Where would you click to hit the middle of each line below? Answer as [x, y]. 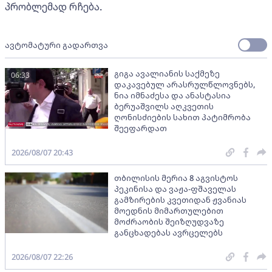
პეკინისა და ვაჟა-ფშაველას [175, 189]
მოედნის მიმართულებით [169, 210]
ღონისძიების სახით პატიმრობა [182, 117]
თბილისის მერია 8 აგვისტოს [176, 178]
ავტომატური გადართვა [56, 45]
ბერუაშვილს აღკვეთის [164, 106]
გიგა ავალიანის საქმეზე [167, 73]
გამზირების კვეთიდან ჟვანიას [180, 199]
